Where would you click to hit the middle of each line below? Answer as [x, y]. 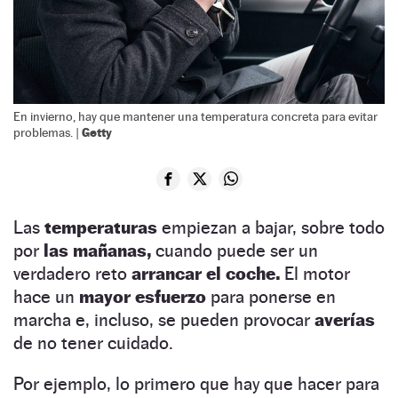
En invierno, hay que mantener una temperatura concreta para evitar [195, 116]
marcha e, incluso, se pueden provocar [162, 319]
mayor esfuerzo [143, 296]
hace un [46, 296]
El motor [315, 273]
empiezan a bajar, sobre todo [271, 227]
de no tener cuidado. [93, 342]
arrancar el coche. [206, 273]
